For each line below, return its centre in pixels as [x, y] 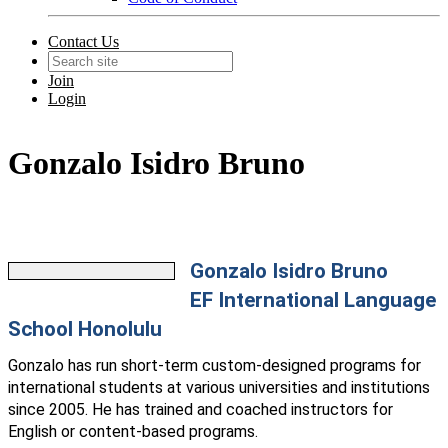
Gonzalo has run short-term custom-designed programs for [214, 366]
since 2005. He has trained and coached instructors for [200, 410]
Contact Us [83, 41]
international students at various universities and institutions [219, 388]
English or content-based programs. [133, 432]
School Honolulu [85, 329]
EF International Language [313, 300]
